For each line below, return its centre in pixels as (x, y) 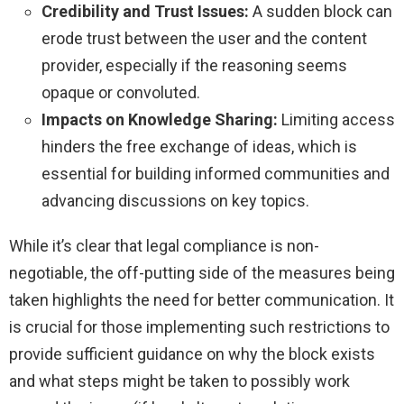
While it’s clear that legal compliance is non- (164, 245)
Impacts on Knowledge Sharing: (160, 119)
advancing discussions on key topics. (175, 200)
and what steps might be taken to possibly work (179, 381)
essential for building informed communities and (216, 173)
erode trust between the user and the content (204, 38)
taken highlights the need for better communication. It (202, 299)
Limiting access (336, 119)
